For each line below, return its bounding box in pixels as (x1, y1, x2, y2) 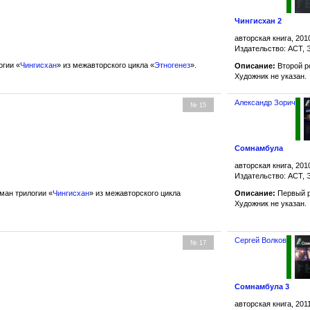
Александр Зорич (235, 98, 296, 107)
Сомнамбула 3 (235, 282, 290, 291)
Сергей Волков (235, 236, 287, 245)
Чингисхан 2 (235, 16, 282, 25)
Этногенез (154, 60, 190, 69)
